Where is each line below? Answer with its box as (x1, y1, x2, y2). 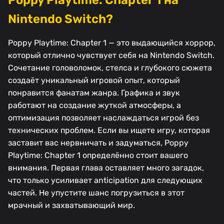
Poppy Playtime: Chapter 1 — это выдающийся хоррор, (8, 37, 215, 47)
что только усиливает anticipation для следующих (8, 175, 202, 185)
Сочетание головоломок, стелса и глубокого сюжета (8, 62, 212, 72)
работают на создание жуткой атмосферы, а (8, 100, 181, 110)
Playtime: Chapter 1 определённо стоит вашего (8, 150, 188, 160)
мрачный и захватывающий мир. (8, 200, 135, 210)
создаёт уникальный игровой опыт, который (8, 75, 180, 85)
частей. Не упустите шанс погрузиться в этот (8, 187, 184, 197)
